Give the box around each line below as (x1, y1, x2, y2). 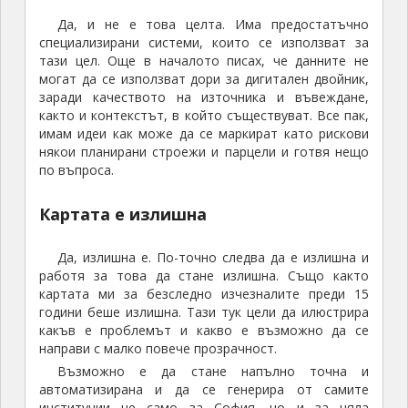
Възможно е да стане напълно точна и (56, 362, 370, 381)
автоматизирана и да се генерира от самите (38, 381, 370, 399)
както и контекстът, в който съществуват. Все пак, (38, 107, 370, 125)
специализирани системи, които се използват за (38, 34, 370, 52)
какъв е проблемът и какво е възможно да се (38, 321, 370, 340)
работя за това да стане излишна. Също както (38, 267, 370, 285)
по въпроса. (38, 161, 114, 179)
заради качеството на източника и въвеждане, (38, 88, 370, 107)
